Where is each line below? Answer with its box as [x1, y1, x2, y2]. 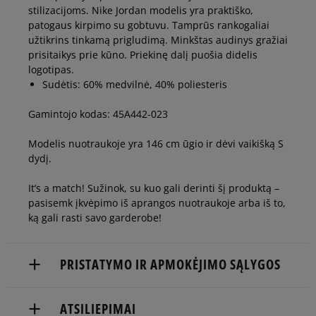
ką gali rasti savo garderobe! [28, 211, 162, 225]
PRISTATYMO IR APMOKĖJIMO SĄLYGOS [60, 255, 281, 274]
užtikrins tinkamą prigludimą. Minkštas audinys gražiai [28, 33, 288, 47]
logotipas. [28, 63, 74, 77]
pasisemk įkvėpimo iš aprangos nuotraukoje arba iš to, [28, 196, 286, 210]
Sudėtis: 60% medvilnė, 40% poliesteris [42, 78, 227, 92]
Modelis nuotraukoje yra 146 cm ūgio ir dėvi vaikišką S [28, 137, 284, 151]
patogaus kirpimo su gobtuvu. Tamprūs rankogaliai [28, 18, 269, 32]
